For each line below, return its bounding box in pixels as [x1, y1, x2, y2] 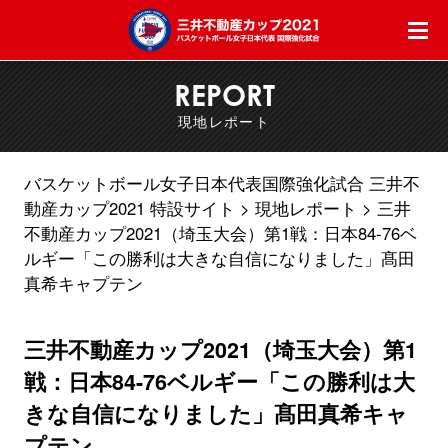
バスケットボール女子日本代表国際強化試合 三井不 [23, 170, 420, 195]
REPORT [173, 77, 275, 114]
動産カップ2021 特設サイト [23, 195, 235, 220]
